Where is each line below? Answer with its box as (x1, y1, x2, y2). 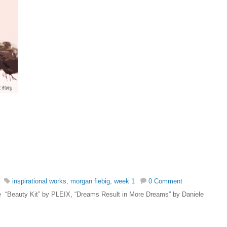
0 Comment (148, 177, 182, 185)
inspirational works (12, 177, 66, 185)
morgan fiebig (70, 177, 110, 185)
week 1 (114, 177, 135, 185)
